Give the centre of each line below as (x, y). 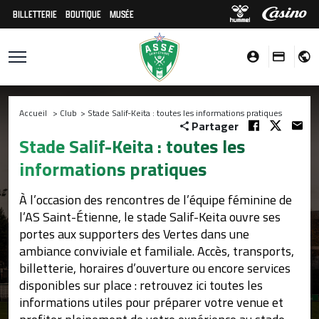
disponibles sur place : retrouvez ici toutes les (141, 285)
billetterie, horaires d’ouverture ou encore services (155, 268)
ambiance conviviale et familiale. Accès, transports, (157, 251)
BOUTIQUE (83, 14)
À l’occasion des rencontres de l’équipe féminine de (156, 200)
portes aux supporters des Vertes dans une (134, 234)
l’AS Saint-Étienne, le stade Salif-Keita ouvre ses (150, 217)
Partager (215, 126)
